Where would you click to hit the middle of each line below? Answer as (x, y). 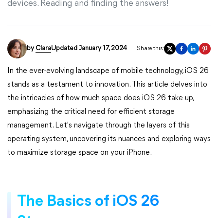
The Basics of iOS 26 (88, 202)
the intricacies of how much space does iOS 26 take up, (100, 98)
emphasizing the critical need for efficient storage (91, 112)
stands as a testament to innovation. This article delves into (107, 85)
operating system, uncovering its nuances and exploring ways (109, 139)
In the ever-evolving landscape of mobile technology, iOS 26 (108, 71)
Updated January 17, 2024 (89, 48)
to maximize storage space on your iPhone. (80, 153)
